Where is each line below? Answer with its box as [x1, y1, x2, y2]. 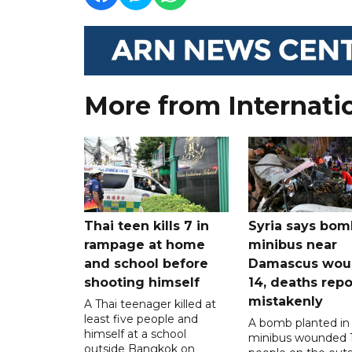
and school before [84, 256, 208, 272]
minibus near [247, 237, 337, 253]
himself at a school [84, 327, 186, 342]
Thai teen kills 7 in [84, 218, 209, 234]
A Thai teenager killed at [84, 297, 216, 312]
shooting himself [84, 275, 200, 291]
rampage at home [84, 237, 205, 253]
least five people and [84, 312, 198, 327]
